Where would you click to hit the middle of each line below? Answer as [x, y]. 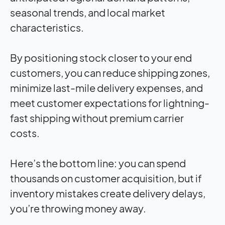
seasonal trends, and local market [88, 13]
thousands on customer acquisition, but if [106, 178]
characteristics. [48, 28]
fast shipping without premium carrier [97, 118]
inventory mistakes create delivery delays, [108, 193]
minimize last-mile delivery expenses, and [106, 88]
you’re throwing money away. [79, 208]
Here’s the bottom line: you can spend [98, 163]
